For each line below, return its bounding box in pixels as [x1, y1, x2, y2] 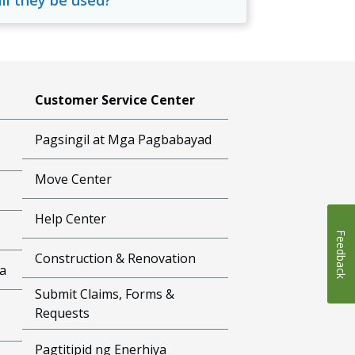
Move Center [35, 170, 113, 188]
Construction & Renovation [35, 249, 197, 267]
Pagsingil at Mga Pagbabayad [35, 130, 212, 148]
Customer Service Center [35, 90, 196, 109]
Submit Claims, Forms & [35, 285, 175, 303]
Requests [35, 304, 90, 322]
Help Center [35, 209, 107, 227]
